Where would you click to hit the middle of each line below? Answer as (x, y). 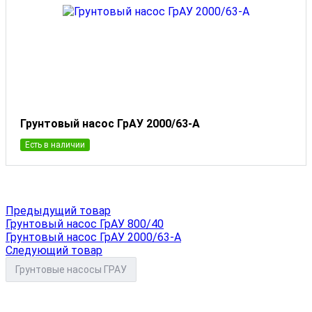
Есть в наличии (55, 145)
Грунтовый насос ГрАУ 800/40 (85, 224)
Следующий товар (54, 250)
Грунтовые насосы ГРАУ (71, 269)
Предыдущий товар (58, 210)
